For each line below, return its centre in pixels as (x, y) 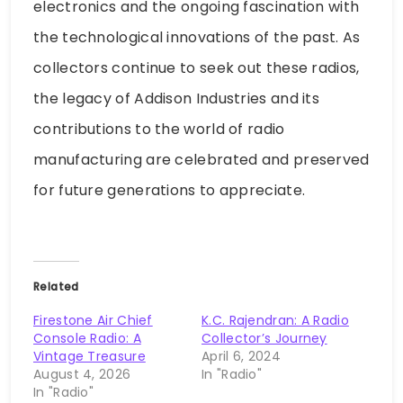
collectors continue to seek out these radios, (197, 68)
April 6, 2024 (241, 357)
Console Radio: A (87, 339)
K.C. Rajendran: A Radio (275, 321)
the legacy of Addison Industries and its (176, 99)
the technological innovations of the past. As (197, 38)
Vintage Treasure (90, 357)
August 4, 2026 (82, 375)
